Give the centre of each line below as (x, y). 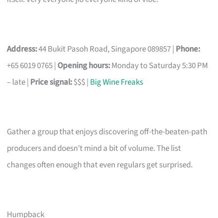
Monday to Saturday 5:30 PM (159, 65)
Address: (22, 49)
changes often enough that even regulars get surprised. (100, 165)
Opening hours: (84, 65)
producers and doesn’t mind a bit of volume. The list (94, 148)
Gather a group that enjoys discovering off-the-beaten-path (107, 132)
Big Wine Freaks (117, 82)
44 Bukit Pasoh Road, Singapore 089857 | (107, 49)
